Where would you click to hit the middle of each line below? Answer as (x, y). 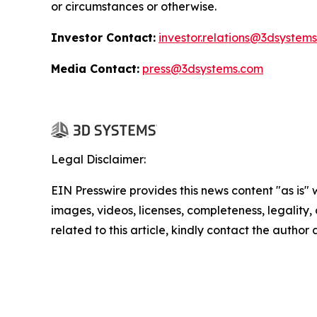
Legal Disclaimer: (98, 160)
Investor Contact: (103, 38)
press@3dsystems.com (203, 69)
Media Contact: (95, 69)
